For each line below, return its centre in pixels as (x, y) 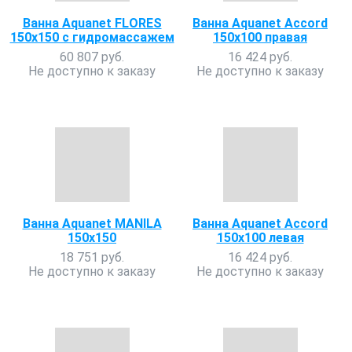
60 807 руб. (92, 57)
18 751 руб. (92, 257)
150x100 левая (260, 238)
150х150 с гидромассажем (92, 37)
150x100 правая (260, 37)
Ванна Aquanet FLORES (92, 23)
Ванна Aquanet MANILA (92, 224)
